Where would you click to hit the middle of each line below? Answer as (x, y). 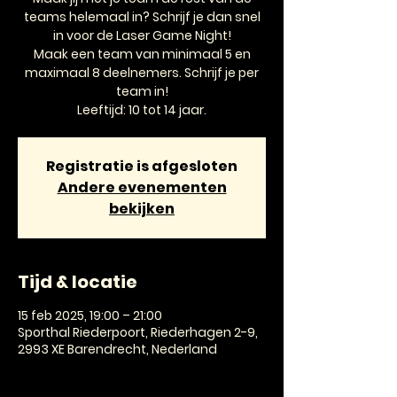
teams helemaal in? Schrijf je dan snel (142, 17)
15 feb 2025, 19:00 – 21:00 (90, 315)
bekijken (142, 209)
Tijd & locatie (78, 282)
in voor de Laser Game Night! (142, 35)
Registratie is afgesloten (142, 166)
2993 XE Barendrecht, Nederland (117, 349)
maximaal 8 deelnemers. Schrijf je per (142, 73)
